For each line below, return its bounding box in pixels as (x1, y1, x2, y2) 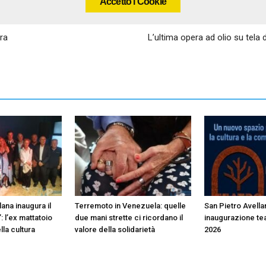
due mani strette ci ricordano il (75, 213, 183, 222)
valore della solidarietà (75, 224, 155, 234)
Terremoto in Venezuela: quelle (75, 201, 186, 210)
